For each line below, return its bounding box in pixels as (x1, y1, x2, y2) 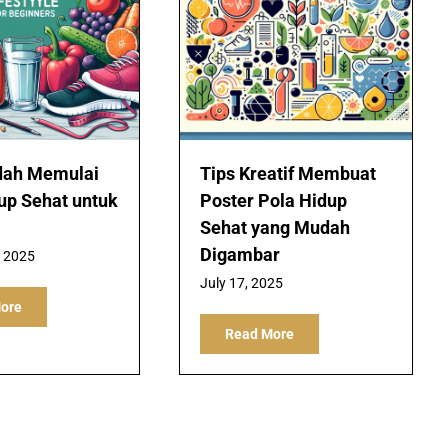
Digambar (200, 243, 281, 265)
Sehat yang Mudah (200, 216, 351, 238)
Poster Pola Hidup (200, 189, 348, 211)
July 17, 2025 (200, 274, 284, 291)
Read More (225, 325, 295, 342)
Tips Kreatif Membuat (200, 162, 377, 184)
